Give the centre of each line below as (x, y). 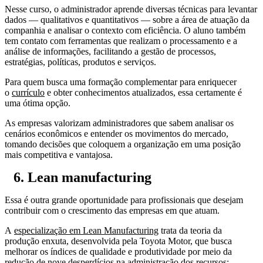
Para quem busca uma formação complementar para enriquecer (121, 82)
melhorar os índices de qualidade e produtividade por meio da (118, 251)
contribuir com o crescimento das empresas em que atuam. (112, 210)
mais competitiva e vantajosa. (59, 154)
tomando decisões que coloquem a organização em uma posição (123, 144)
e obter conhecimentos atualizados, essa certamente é (143, 92)
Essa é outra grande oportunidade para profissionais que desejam (124, 200)
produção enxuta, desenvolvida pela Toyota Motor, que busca (118, 241)
